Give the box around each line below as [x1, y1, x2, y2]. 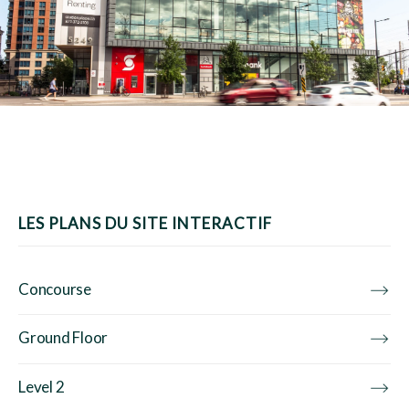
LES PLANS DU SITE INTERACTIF [18, 213, 272, 233]
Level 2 [18, 377, 65, 397]
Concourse [18, 278, 91, 299]
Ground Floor [18, 328, 108, 348]
